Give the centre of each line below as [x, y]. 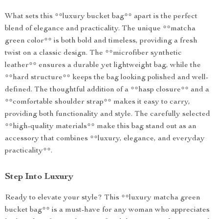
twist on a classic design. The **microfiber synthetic [93, 53]
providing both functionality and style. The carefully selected [108, 114]
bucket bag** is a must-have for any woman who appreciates [107, 210]
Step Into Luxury [39, 177]
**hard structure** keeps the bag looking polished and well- [107, 78]
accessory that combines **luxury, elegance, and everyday [105, 139]
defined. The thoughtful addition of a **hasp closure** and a [107, 90]
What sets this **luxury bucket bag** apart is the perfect [101, 17]
